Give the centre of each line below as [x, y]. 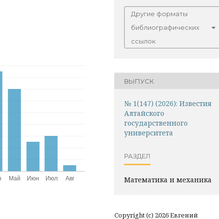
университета [149, 133]
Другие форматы [159, 14]
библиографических [165, 27]
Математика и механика [168, 180]
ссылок [143, 41]
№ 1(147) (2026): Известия [168, 103]
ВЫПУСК [139, 81]
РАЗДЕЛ [137, 156]
